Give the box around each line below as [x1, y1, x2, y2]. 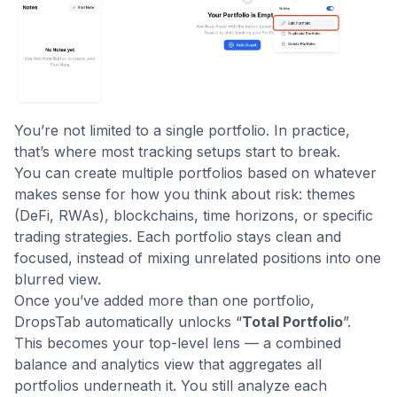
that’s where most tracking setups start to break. [14, 143, 340, 161]
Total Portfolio [242, 313, 343, 331]
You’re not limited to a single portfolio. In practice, [14, 121, 350, 140]
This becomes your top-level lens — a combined [14, 334, 341, 353]
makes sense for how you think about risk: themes [14, 185, 355, 204]
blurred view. [14, 270, 101, 289]
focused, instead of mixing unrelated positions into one [14, 249, 381, 268]
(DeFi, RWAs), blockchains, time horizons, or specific [14, 206, 373, 225]
